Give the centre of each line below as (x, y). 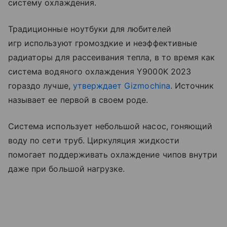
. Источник (192, 85)
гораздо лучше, (41, 85)
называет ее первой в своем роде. (78, 100)
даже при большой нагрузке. (68, 168)
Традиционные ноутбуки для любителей (90, 29)
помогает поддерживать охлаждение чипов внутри (113, 154)
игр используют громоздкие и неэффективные (103, 43)
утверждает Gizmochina (121, 85)
